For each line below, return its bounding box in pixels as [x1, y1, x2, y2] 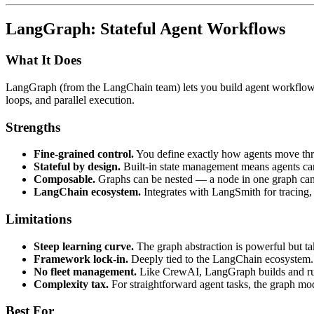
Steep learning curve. [34, 240, 134, 252]
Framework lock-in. [34, 252, 128, 265]
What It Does [6, 53, 81, 68]
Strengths [6, 119, 60, 135]
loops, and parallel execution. [6, 93, 135, 106]
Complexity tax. [34, 278, 109, 290]
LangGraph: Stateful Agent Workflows [6, 20, 285, 39]
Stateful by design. [34, 161, 121, 173]
